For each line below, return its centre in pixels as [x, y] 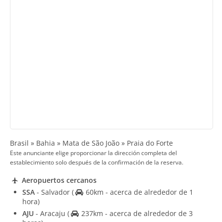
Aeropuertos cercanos [58, 180]
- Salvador [53, 192]
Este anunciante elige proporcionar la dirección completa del [93, 153]
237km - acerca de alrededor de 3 [136, 214]
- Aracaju [51, 214]
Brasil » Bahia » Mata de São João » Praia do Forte [91, 143]
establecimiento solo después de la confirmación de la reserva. [97, 162]
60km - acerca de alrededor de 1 [138, 192]
